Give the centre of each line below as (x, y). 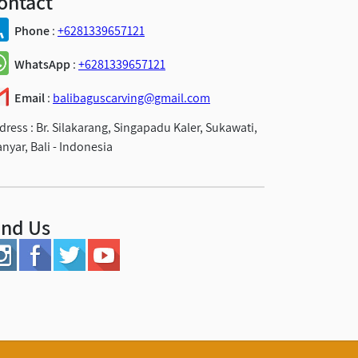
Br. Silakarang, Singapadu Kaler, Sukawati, (147, 127)
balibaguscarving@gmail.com (131, 97)
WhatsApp (42, 64)
